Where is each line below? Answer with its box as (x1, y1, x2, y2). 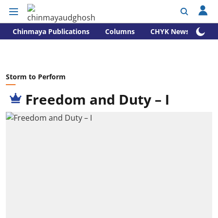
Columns (105, 27, 135, 36)
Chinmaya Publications (13, 27, 90, 36)
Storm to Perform (6, 72, 66, 81)
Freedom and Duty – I (25, 90, 169, 109)
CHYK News (150, 27, 189, 36)
